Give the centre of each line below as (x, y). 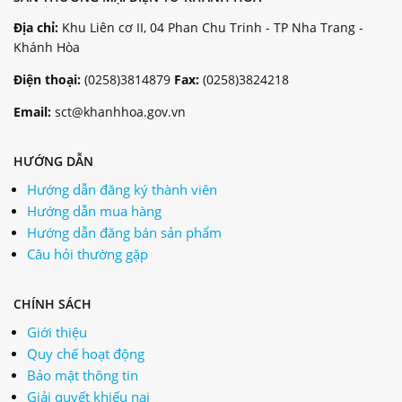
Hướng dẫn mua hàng (94, 210)
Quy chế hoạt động (86, 353)
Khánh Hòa (47, 47)
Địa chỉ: (36, 27)
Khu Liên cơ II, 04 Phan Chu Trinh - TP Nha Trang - (211, 27)
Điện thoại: (47, 79)
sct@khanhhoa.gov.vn (118, 111)
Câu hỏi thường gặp (87, 253)
